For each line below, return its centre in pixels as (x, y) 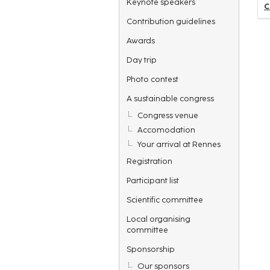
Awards (141, 40)
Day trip (142, 60)
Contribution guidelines (171, 21)
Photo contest (152, 79)
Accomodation (166, 130)
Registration (149, 161)
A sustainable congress (170, 98)
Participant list (153, 180)
